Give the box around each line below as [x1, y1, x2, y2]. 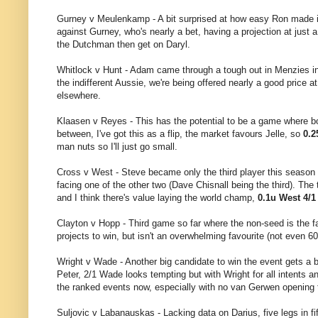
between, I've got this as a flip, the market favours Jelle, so [57, 128, 303, 140]
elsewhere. [57, 90, 101, 102]
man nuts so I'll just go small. [57, 141, 177, 153]
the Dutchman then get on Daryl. [57, 39, 190, 50]
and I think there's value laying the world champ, [57, 192, 258, 204]
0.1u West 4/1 [258, 192, 316, 204]
